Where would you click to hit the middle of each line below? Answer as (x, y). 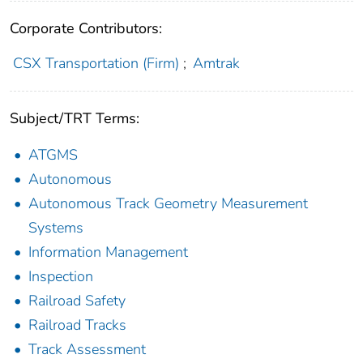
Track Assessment (87, 350)
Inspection (61, 277)
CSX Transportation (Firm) (96, 64)
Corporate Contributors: (86, 29)
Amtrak (217, 64)
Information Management (108, 252)
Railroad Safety (77, 301)
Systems (56, 228)
